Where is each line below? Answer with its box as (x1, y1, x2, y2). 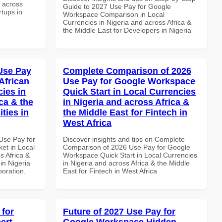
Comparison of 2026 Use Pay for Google (63, 143, 190, 151)
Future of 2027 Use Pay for (63, 206, 175, 217)
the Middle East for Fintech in (63, 107, 187, 117)
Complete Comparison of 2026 (63, 65, 191, 76)
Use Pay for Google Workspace (63, 76, 195, 86)
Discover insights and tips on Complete (63, 135, 185, 143)
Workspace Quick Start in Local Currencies (63, 151, 197, 159)
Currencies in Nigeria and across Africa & (63, 18, 191, 26)
